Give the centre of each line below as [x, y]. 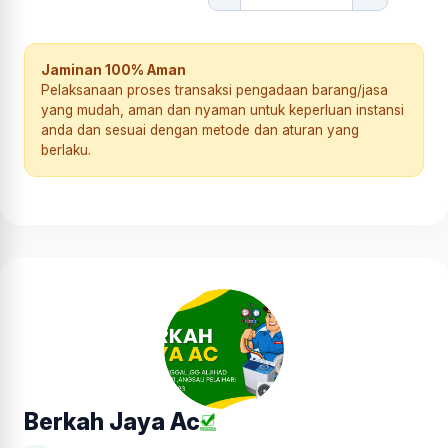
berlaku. [66, 149]
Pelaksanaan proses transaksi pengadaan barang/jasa [214, 89]
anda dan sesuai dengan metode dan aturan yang [200, 129]
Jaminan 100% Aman [113, 69]
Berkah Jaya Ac [112, 421]
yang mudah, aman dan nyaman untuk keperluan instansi [222, 109]
